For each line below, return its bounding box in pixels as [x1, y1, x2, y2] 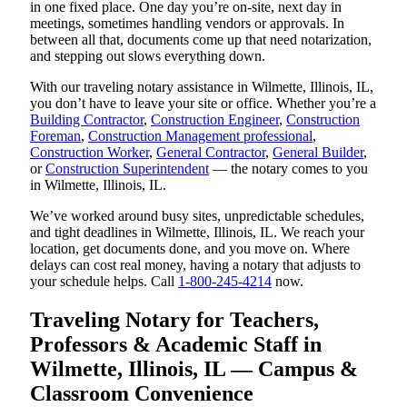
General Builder [273, 144, 363, 161]
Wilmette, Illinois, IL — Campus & [30, 357, 358, 382]
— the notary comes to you [209, 161, 368, 177]
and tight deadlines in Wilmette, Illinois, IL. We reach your [30, 224, 364, 241]
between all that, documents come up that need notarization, [30, 32, 372, 48]
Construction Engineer [151, 112, 279, 128]
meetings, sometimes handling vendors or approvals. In [30, 15, 344, 32]
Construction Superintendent [45, 161, 209, 177]
